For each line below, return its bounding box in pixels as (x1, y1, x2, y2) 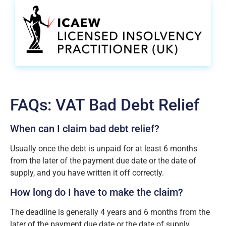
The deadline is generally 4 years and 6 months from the (10, 207, 210, 217)
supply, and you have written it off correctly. (10, 167, 164, 178)
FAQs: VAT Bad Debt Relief (10, 95, 199, 115)
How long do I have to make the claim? (10, 186, 183, 199)
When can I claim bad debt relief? (10, 122, 159, 135)
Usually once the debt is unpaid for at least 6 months (10, 143, 197, 153)
